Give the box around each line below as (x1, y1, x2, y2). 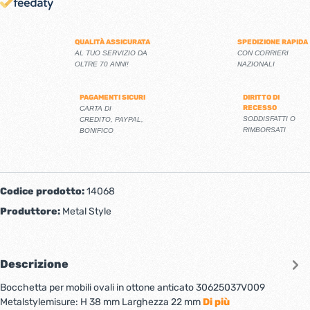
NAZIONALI (237, 60, 275, 68)
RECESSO (243, 103, 277, 112)
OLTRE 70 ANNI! (75, 60, 129, 68)
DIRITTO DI (243, 93, 280, 102)
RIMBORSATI (243, 125, 286, 134)
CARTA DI (80, 104, 111, 112)
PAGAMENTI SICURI (80, 93, 145, 102)
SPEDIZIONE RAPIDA (237, 37, 308, 46)
